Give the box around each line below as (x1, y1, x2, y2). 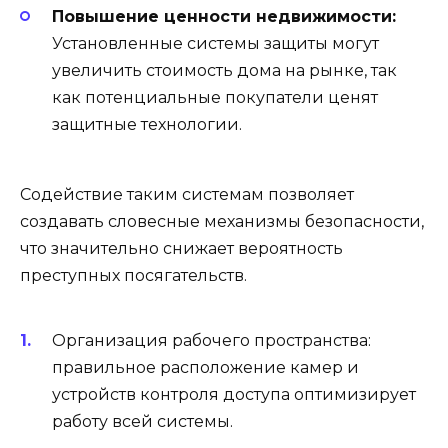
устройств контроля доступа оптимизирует (52, 385, 416, 405)
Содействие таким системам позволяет (20, 184, 354, 204)
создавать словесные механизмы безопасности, (20, 211, 424, 231)
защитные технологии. (52, 114, 242, 134)
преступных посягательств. (20, 265, 247, 285)
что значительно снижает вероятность (20, 238, 343, 258)
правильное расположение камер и (52, 358, 359, 378)
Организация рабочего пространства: (52, 331, 371, 351)
